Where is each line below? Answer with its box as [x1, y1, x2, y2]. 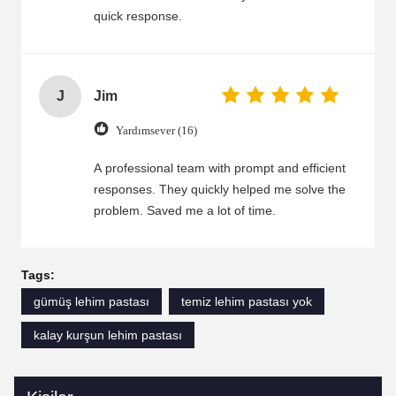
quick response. [94, 9, 182, 23]
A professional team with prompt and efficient [94, 161, 346, 175]
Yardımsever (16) [116, 123, 197, 137]
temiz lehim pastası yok [181, 294, 312, 308]
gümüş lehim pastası [34, 294, 149, 308]
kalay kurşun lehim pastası [34, 328, 182, 342]
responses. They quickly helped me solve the [94, 182, 346, 196]
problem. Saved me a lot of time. [94, 203, 276, 217]
